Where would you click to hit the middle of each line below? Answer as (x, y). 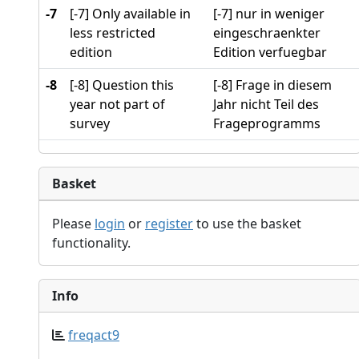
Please (73, 223)
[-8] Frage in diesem (272, 85)
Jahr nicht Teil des (266, 104)
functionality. (91, 242)
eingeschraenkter (267, 32)
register (169, 223)
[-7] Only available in (130, 13)
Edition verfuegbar (270, 52)
